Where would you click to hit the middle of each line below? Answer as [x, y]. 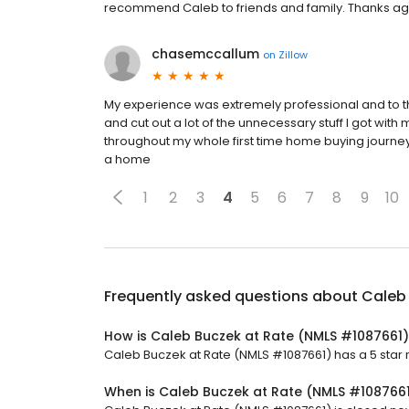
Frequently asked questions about [233, 296]
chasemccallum [205, 54]
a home [127, 159]
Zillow [293, 54]
